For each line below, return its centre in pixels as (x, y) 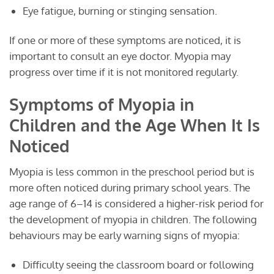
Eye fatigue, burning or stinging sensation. (120, 11)
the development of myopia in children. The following (133, 220)
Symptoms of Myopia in (102, 104)
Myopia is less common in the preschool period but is (132, 172)
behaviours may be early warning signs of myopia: (124, 235)
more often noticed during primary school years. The (130, 188)
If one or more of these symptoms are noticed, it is (125, 40)
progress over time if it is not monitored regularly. (124, 72)
